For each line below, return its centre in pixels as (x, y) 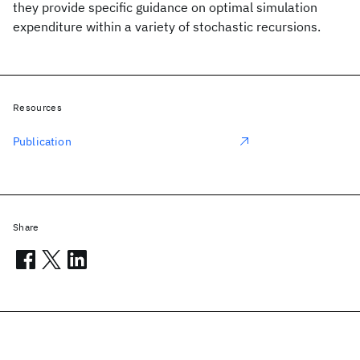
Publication (42, 141)
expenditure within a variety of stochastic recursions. (167, 27)
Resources (37, 107)
